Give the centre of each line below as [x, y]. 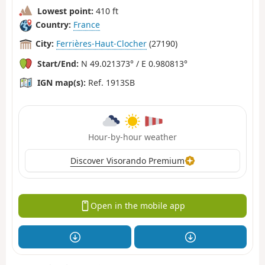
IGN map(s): [62, 82]
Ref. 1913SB [110, 82]
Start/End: [58, 63]
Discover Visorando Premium [127, 160]
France [87, 25]
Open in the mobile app [138, 206]
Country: [53, 25]
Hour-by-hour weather [132, 137]
